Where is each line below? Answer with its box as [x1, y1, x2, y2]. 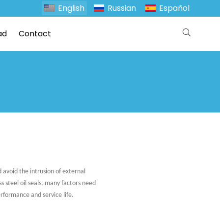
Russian [108, 2, 136, 14]
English [58, 2, 84, 14]
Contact [19, 28, 52, 39]
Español [159, 2, 190, 14]
